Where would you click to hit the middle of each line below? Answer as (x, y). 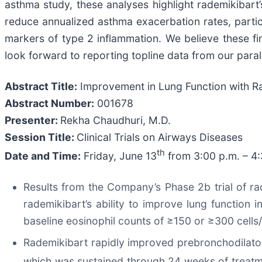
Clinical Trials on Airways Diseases (160, 137)
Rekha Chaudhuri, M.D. (116, 120)
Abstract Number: (49, 103)
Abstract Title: (41, 86)
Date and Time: (43, 156)
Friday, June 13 (119, 156)
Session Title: (41, 137)
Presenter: (32, 120)
